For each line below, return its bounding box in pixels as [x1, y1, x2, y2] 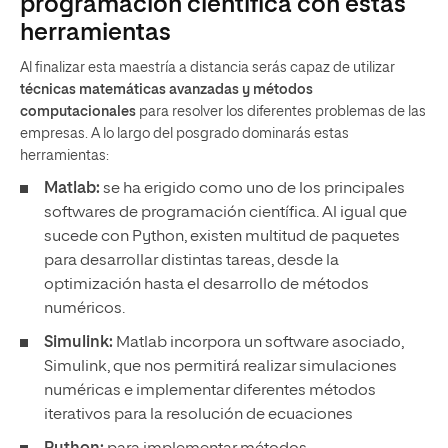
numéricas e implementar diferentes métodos [44, 382, 376, 399]
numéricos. [44, 300, 125, 317]
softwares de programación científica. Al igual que [44, 204, 407, 221]
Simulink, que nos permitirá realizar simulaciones [44, 358, 397, 375]
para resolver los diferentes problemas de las [136, 104, 426, 119]
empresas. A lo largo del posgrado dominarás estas [20, 126, 349, 141]
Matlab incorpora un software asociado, [113, 334, 404, 351]
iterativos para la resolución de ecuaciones [44, 406, 353, 423]
